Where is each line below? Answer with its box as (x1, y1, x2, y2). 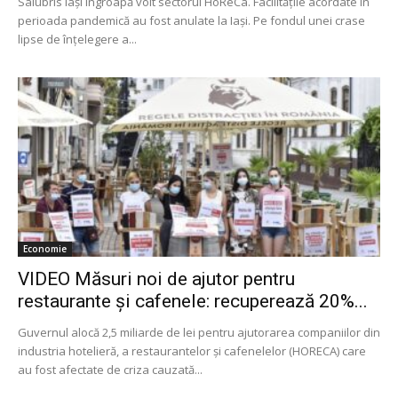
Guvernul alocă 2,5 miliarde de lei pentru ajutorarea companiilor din (18, 323, 380, 340)
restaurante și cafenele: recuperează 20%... (18, 290, 368, 312)
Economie (23, 242, 67, 255)
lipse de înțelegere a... (18, 31, 137, 48)
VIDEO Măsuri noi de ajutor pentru (18, 267, 295, 290)
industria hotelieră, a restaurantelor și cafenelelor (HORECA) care (18, 342, 366, 359)
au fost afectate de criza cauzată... (18, 361, 203, 378)
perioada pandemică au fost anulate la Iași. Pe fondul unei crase (18, 12, 365, 29)
